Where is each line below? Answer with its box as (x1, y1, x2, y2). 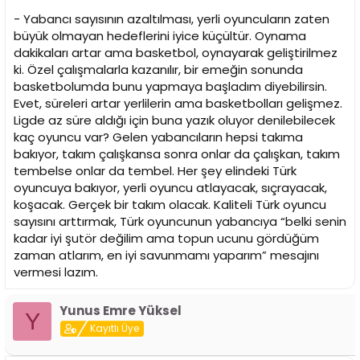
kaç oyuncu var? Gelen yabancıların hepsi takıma (14, 129, 303, 146)
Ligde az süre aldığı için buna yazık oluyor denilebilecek (14, 112, 335, 129)
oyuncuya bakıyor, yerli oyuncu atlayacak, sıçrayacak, (14, 179, 327, 197)
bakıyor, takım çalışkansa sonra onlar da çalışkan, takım (14, 145, 340, 163)
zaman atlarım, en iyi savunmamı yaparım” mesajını (14, 247, 319, 264)
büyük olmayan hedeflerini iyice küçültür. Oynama (14, 27, 306, 45)
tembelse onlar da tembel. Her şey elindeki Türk (14, 162, 297, 180)
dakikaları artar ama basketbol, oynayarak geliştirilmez (14, 44, 337, 62)
